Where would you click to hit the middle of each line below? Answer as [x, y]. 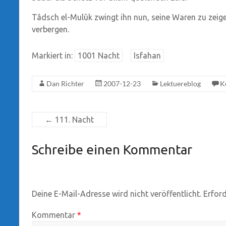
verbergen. [50, 29]
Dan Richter [65, 83]
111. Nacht [73, 119]
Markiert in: [53, 55]
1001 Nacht [99, 55]
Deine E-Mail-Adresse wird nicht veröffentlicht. [117, 194]
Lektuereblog [180, 83]
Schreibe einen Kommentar [112, 149]
